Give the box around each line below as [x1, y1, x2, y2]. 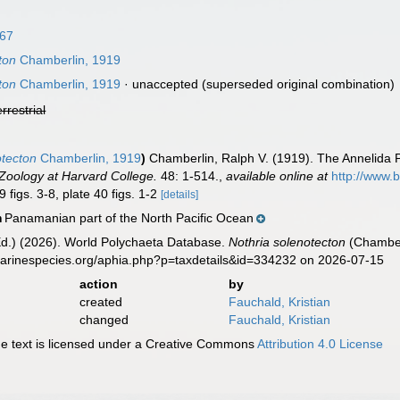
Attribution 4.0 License [257, 337, 384, 351]
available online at [226, 169, 329, 183]
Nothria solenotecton [229, 235, 346, 249]
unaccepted [132, 77, 199, 91]
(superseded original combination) [198, 77, 396, 91]
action [79, 277, 118, 291]
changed [79, 312, 129, 327]
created [79, 295, 122, 309]
